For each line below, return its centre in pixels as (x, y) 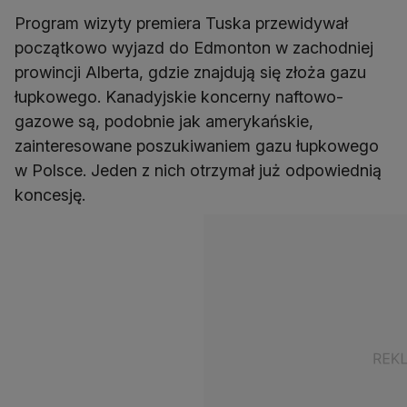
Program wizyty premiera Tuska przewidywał (181, 24)
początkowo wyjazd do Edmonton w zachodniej (194, 48)
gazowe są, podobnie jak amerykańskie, (164, 122)
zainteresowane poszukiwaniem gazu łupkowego (197, 146)
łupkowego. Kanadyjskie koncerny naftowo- (179, 97)
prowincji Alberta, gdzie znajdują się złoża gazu (190, 73)
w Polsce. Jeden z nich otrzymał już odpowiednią (198, 171)
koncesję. (50, 195)
